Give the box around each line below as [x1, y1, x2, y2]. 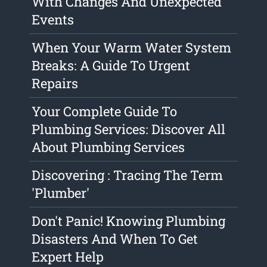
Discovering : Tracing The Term [32, 166, 223, 184]
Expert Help [32, 248, 104, 266]
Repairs [32, 74, 79, 92]
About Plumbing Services [32, 138, 185, 156]
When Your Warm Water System [32, 39, 232, 57]
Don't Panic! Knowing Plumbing [32, 212, 226, 230]
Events [32, 11, 74, 29]
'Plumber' [32, 184, 90, 202]
